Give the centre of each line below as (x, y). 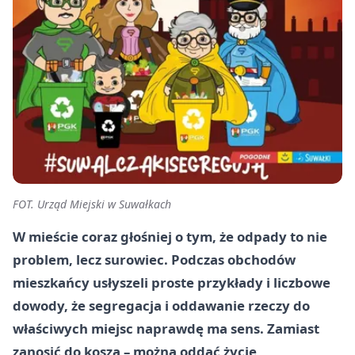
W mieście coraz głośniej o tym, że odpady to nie (170, 237)
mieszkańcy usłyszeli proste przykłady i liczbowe (172, 283)
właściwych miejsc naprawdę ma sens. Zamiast (166, 329)
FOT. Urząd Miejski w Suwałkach (92, 204)
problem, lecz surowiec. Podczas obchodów (154, 260)
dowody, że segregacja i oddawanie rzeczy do (161, 306)
